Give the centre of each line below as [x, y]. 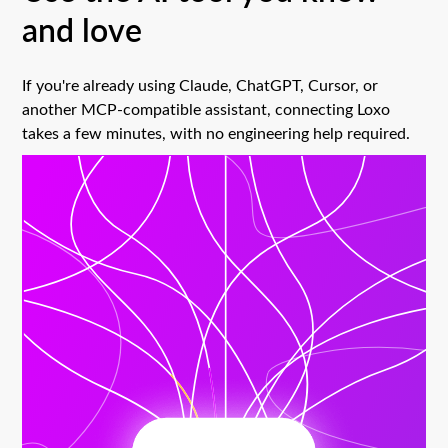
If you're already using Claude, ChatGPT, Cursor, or [200, 84]
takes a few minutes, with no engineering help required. [218, 132]
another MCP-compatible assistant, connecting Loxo [206, 108]
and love [82, 28]
